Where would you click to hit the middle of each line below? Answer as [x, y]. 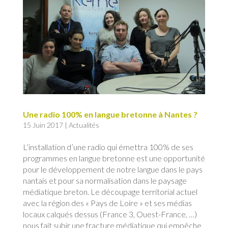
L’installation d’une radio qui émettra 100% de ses [108, 147]
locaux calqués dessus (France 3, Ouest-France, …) [110, 214]
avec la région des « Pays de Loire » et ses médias [107, 203]
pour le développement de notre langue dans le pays [112, 169]
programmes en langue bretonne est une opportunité [114, 158]
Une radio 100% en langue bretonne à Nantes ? [110, 115]
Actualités [84, 125]
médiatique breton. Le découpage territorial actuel [110, 192]
